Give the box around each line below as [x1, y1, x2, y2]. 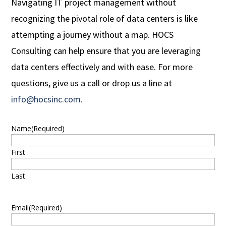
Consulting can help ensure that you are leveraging [11, 45, 201, 57]
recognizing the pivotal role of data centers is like [11, 13, 198, 25]
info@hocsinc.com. [11, 93, 83, 105]
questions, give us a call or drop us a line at [11, 77, 173, 89]
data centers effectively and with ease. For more [11, 61, 193, 73]
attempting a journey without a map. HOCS [11, 29, 174, 41]
